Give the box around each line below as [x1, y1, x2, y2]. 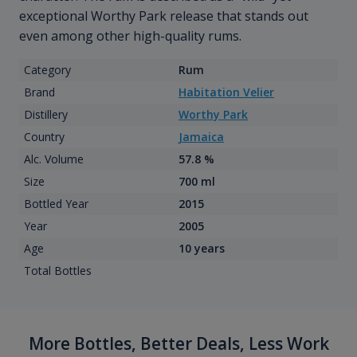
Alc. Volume [23, 151, 84, 167]
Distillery [23, 107, 68, 123]
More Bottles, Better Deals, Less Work [28, 332, 329, 355]
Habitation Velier [178, 84, 274, 100]
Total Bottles [23, 263, 92, 279]
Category [23, 62, 71, 78]
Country [23, 129, 65, 145]
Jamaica [178, 129, 224, 145]
